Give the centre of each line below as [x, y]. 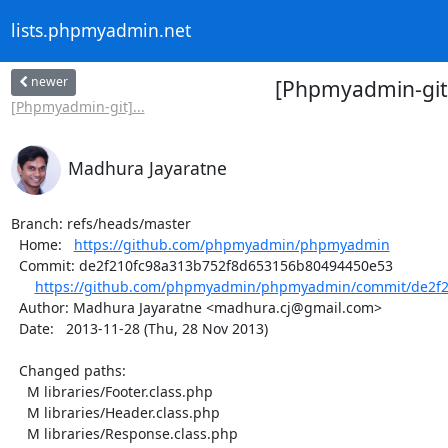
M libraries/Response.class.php [18, 433]
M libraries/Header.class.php [18, 412]
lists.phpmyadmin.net [100, 30]
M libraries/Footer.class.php [18, 391]
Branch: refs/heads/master [100, 223]
